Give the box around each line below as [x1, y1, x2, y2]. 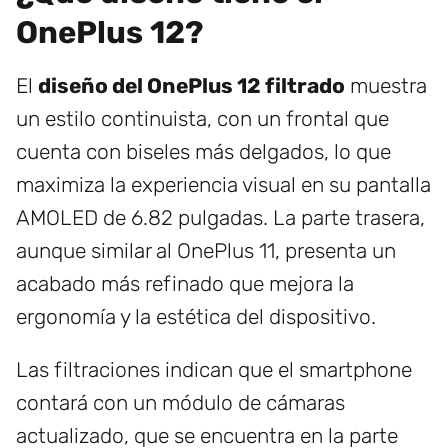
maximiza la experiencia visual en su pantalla [16, 172, 431, 198]
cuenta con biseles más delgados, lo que [16, 139, 391, 165]
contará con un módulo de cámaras [16, 390, 345, 416]
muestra [345, 73, 427, 99]
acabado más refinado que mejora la [16, 271, 354, 297]
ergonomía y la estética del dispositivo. [16, 304, 376, 330]
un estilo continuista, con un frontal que [16, 106, 389, 132]
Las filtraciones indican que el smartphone [16, 357, 412, 383]
